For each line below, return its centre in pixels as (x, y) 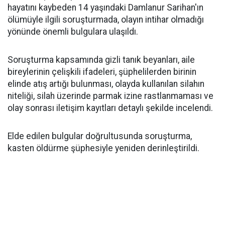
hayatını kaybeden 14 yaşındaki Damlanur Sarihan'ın (105, 8)
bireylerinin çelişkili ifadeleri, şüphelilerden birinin (102, 72)
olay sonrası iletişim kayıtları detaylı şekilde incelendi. (110, 108)
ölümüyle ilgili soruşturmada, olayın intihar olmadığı (106, 20)
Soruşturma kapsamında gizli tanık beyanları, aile (101, 60)
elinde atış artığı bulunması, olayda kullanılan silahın (106, 84)
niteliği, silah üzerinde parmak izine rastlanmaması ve (110, 96)
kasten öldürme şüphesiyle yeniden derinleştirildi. (103, 148)
